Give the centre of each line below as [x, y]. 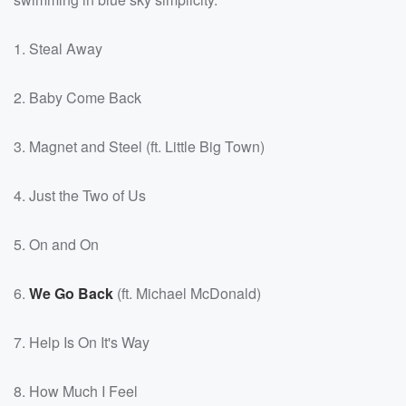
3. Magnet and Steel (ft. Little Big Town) [139, 146]
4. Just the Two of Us [80, 195]
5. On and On [56, 244]
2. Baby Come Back [77, 97]
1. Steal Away [58, 48]
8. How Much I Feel [76, 391]
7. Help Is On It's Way [82, 342]
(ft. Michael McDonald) [187, 293]
